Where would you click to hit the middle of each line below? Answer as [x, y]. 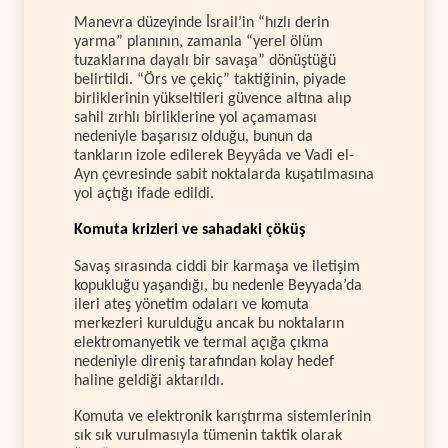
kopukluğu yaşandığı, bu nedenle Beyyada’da [218, 285]
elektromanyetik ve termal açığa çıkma [201, 342]
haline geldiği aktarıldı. [149, 380]
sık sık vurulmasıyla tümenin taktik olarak [208, 435]
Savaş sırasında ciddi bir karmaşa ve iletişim [217, 266]
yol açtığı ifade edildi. [144, 193]
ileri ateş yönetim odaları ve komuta [191, 304]
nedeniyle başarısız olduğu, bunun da [193, 136]
